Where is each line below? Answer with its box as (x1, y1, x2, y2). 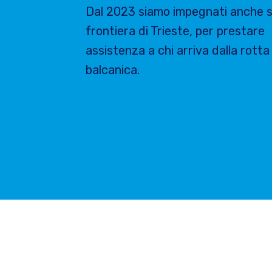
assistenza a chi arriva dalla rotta (86, 42, 270, 58)
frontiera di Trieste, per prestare (86, 23, 265, 38)
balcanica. (86, 62, 140, 77)
